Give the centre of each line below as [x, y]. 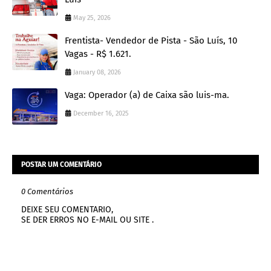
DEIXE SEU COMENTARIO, [67, 210]
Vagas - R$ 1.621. [98, 54]
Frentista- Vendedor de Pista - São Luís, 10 [151, 41]
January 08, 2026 [97, 73]
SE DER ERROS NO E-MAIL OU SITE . [87, 220]
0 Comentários [47, 192]
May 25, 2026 [92, 18]
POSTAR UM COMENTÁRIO [61, 165]
